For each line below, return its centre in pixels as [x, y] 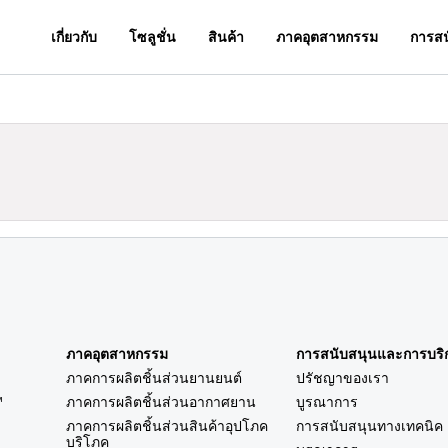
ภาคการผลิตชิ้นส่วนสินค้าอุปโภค [167, 426]
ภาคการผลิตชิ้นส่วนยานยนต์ [154, 378]
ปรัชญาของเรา [342, 378]
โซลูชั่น [153, 36]
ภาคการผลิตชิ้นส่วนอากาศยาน [161, 402]
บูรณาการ [326, 402]
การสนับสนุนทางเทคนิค [369, 426]
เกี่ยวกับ [74, 36]
